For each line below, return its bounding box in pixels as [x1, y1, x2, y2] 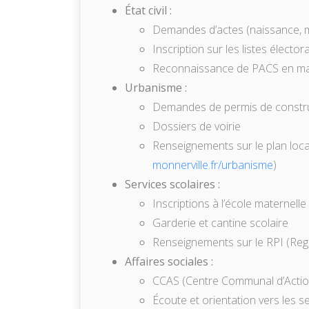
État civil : [125, 2, 172, 18]
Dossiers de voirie [152, 118, 241, 134]
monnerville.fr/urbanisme [152, 157, 273, 172]
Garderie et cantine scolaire [152, 215, 288, 230]
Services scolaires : [125, 176, 220, 192]
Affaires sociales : [125, 253, 213, 269]
